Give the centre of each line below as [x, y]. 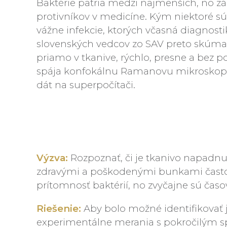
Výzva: [52, 158]
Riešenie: [59, 208]
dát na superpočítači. [87, 85]
